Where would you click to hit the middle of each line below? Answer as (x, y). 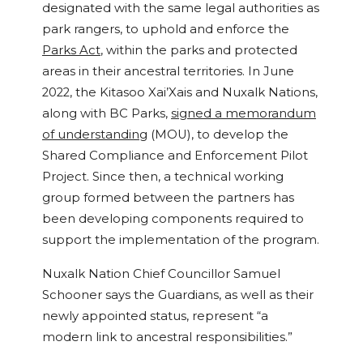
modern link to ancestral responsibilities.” (167, 337)
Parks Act (71, 51)
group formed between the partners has (168, 198)
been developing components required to (173, 219)
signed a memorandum (243, 114)
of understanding (95, 135)
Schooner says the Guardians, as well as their (178, 295)
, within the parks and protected (199, 51)
